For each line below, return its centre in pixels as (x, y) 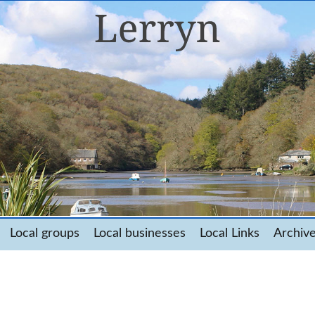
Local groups (45, 233)
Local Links (230, 233)
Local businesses (140, 233)
